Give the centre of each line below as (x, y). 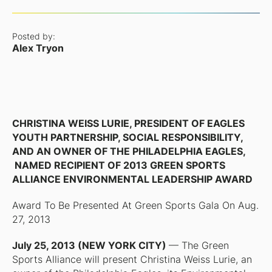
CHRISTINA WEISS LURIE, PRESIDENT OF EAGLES (128, 123)
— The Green (199, 246)
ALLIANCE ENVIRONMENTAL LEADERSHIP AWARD (132, 179)
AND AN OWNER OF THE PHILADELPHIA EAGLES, (128, 151)
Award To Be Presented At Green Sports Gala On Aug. (135, 205)
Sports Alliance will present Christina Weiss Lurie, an (132, 260)
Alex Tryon (38, 48)
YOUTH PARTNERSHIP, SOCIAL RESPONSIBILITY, (127, 137)
